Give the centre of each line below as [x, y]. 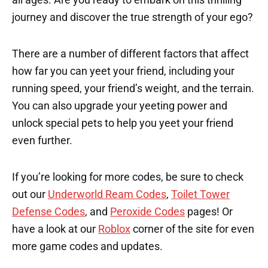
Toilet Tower [200, 194]
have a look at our [55, 229]
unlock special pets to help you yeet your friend [123, 123]
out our [30, 194]
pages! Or [209, 211]
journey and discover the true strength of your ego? [133, 17]
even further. [42, 140]
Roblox [114, 229]
